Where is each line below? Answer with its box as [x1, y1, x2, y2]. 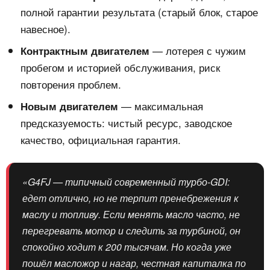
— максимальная [118, 98, 203, 114]
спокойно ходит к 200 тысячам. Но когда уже [22, 240, 231, 254]
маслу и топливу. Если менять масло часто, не [22, 207, 240, 222]
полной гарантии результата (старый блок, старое [20, 4, 258, 20]
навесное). [20, 21, 71, 37]
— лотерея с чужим [149, 43, 246, 58]
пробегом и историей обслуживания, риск [20, 60, 220, 75]
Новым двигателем [20, 99, 118, 114]
